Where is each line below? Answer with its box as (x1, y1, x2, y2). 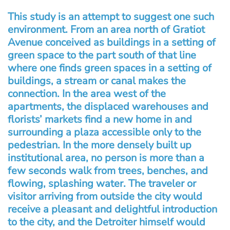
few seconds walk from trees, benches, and (8, 164, 208, 178)
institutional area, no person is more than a (8, 151, 204, 165)
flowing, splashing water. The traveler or (8, 177, 196, 191)
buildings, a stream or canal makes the (8, 74, 186, 88)
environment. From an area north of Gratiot (8, 23, 205, 37)
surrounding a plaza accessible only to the (8, 125, 201, 140)
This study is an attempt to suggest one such (8, 10, 214, 24)
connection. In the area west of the (8, 87, 166, 101)
